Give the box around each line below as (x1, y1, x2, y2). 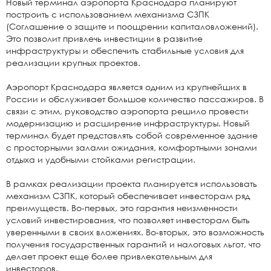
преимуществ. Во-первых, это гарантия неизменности (6, 203, 238, 213)
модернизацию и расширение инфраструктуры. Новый (6, 118, 250, 128)
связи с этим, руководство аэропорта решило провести (6, 106, 249, 116)
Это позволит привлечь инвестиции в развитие (6, 33, 203, 44)
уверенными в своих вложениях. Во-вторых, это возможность (6, 227, 264, 237)
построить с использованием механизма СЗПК (6, 9, 209, 19)
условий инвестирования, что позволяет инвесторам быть (6, 215, 250, 225)
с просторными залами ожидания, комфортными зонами (6, 142, 257, 152)
